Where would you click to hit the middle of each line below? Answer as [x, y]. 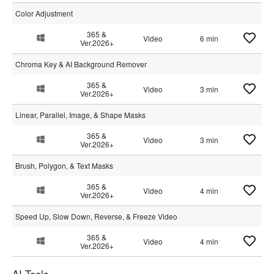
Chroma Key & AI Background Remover [81, 64]
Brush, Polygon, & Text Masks [64, 165]
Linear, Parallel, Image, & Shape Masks [80, 115]
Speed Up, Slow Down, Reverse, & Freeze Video [96, 216]
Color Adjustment [44, 13]
